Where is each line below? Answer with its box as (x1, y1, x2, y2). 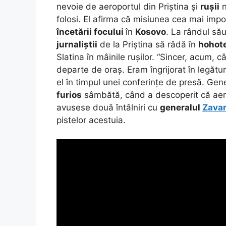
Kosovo (135, 26, 166, 37)
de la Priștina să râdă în (97, 39, 198, 49)
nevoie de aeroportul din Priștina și (56, 1, 200, 12)
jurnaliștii (56, 39, 97, 49)
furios (56, 89, 82, 100)
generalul (160, 102, 202, 112)
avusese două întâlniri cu (56, 102, 160, 112)
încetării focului (56, 26, 126, 37)
